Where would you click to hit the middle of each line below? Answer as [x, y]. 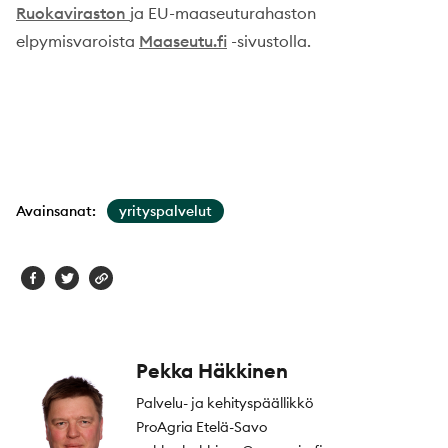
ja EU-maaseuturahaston [223, 13]
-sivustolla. [269, 41]
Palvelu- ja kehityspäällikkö [224, 403]
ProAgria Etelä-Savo [201, 427]
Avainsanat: [56, 211]
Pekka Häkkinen [212, 371]
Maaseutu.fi [183, 41]
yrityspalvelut [165, 211]
